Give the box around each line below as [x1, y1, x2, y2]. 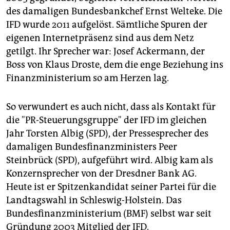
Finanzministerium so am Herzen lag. [6, 72, 169, 84]
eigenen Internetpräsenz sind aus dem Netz [6, 32, 194, 44]
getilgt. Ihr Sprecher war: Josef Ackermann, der [6, 45, 205, 57]
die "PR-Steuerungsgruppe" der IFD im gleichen [6, 114, 207, 126]
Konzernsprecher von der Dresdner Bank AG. [6, 167, 197, 179]
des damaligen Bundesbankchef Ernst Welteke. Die [6, 5, 222, 17]
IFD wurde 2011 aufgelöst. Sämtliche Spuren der [6, 18, 207, 30]
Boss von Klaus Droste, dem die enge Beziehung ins [6, 59, 223, 70]
